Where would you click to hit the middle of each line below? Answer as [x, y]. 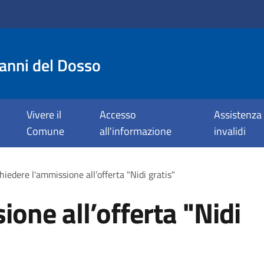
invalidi [230, 131]
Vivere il [44, 115]
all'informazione [136, 131]
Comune [45, 131]
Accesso [118, 115]
